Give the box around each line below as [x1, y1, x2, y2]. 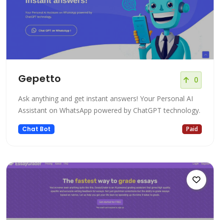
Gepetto [18, 72, 61, 86]
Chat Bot [22, 125, 51, 134]
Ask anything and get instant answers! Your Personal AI [18, 94, 193, 104]
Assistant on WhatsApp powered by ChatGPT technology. [18, 106, 200, 115]
